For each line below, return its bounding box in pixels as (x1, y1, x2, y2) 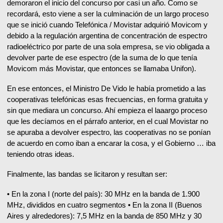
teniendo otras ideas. (7, 150, 74, 159)
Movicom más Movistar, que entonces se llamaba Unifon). (7, 64, 196, 73)
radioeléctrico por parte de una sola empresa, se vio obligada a (7, 42, 210, 51)
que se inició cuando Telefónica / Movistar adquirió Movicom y (7, 20, 208, 29)
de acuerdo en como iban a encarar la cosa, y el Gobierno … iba (7, 139, 216, 148)
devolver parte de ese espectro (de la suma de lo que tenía (7, 53, 197, 62)
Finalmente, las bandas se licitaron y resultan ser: (7, 170, 167, 179)
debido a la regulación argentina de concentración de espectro (7, 31, 207, 40)
